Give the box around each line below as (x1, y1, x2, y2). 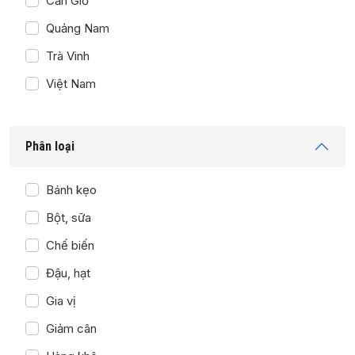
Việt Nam (45, 75, 96, 91)
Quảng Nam (45, 20, 109, 36)
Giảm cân (45, 320, 97, 336)
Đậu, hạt (45, 265, 90, 281)
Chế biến (45, 237, 94, 253)
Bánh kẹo (45, 181, 97, 197)
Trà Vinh (45, 48, 90, 63)
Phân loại (25, 139, 74, 155)
